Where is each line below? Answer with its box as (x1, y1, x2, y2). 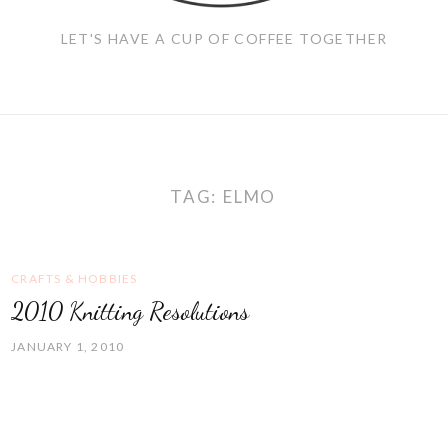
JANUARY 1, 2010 (11, 338, 125, 354)
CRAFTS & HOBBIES (11, 270, 138, 286)
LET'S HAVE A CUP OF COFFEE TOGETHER (60, 30, 388, 47)
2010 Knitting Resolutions (11, 296, 250, 326)
